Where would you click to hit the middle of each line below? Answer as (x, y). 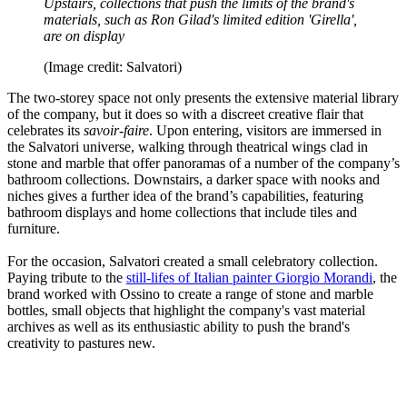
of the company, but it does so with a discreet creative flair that (185, 114)
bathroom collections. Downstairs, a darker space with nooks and (194, 179)
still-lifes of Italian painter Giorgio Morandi (249, 277)
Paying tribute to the (67, 277)
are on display (84, 35)
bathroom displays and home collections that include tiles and (182, 212)
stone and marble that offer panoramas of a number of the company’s (203, 163)
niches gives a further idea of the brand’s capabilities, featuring (185, 195)
